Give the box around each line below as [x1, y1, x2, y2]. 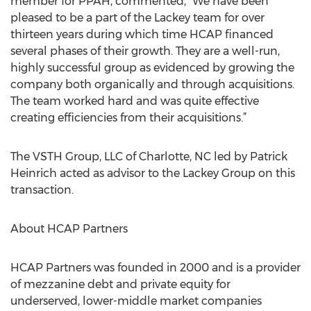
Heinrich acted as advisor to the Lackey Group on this [10, 167, 295, 180]
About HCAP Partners [10, 222, 128, 235]
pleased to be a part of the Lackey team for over [10, 11, 264, 24]
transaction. [10, 183, 76, 196]
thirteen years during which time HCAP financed [10, 28, 274, 41]
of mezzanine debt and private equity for [10, 278, 230, 291]
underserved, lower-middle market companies [10, 294, 262, 308]
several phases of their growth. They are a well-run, [10, 44, 280, 58]
